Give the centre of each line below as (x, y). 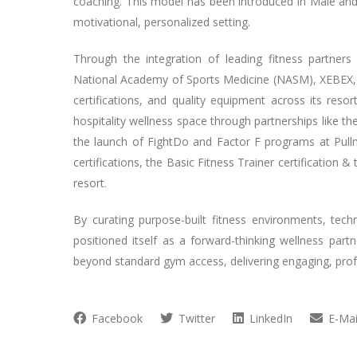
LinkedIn (269, 318)
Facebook (116, 318)
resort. (90, 182)
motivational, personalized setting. (162, 22)
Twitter (195, 318)
